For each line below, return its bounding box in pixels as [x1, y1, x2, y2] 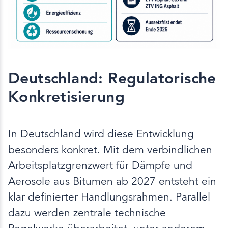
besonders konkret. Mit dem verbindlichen [8, 142, 212, 156]
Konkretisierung [8, 87, 125, 106]
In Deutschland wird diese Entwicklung [8, 127, 194, 140]
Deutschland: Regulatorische [8, 69, 216, 88]
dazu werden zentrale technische [8, 206, 166, 219]
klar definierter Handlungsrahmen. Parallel [8, 190, 210, 204]
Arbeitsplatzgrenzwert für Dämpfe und [8, 158, 192, 172]
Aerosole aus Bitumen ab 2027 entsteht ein [8, 174, 216, 188]
